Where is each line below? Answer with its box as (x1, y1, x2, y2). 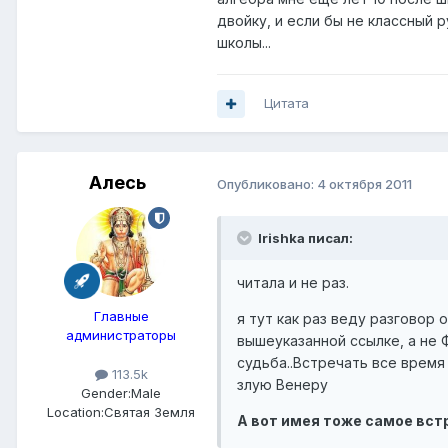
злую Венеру (237, 376, 328, 394)
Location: (47, 404, 104, 421)
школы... (217, 34, 271, 52)
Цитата (264, 95, 309, 112)
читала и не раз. (237, 274, 349, 292)
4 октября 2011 (317, 175, 412, 192)
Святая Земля (104, 404, 195, 421)
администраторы (66, 327, 176, 344)
